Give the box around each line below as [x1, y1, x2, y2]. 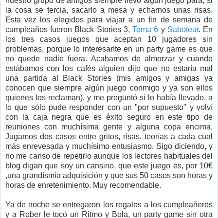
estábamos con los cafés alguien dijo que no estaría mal [5, 64, 213, 73]
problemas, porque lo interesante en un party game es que [5, 45, 213, 54]
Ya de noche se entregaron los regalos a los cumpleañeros [5, 200, 213, 209]
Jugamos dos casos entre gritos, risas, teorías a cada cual [5, 132, 213, 141]
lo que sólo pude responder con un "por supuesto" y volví [5, 103, 213, 112]
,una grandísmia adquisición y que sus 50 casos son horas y [5, 171, 213, 180]
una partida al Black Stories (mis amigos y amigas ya [5, 74, 213, 83]
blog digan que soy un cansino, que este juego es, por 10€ [5, 162, 213, 170]
